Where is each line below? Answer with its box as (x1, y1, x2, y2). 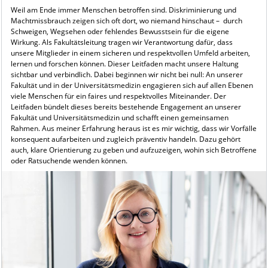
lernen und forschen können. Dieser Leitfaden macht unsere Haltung (10, 58, 239, 69)
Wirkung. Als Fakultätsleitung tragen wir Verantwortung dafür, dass (10, 36, 233, 47)
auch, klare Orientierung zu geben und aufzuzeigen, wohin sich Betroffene (10, 144, 257, 155)
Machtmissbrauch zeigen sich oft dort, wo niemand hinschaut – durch (10, 15, 242, 26)
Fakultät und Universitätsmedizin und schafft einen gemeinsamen (10, 112, 229, 123)
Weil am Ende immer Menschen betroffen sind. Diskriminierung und (10, 4, 236, 15)
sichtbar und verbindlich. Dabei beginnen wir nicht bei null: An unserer (10, 69, 243, 80)
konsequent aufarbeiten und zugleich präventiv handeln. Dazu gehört (10, 133, 240, 144)
